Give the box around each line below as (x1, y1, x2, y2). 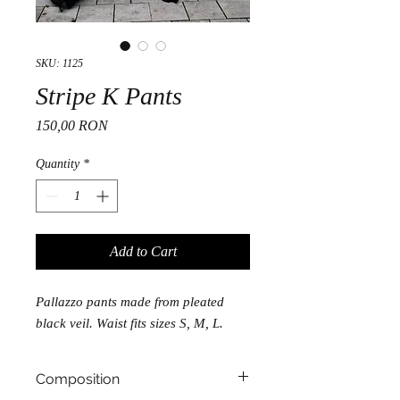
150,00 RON (36, 117, 108, 133)
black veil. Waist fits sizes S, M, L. (36, 315, 223, 330)
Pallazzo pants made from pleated (36, 294, 224, 309)
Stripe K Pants (36, 81, 182, 110)
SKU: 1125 (36, 56, 83, 70)
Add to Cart (109, 243, 177, 259)
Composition (36, 370, 120, 387)
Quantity (36, 156, 79, 171)
